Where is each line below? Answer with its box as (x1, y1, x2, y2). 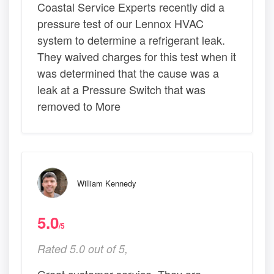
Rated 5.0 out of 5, (37, 240, 128, 256)
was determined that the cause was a (37, 64, 219, 81)
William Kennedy (77, 177, 136, 189)
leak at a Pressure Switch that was (37, 81, 206, 97)
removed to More (37, 97, 120, 114)
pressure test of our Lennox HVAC (37, 15, 204, 31)
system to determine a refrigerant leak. (37, 31, 225, 48)
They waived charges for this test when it (37, 48, 236, 64)
